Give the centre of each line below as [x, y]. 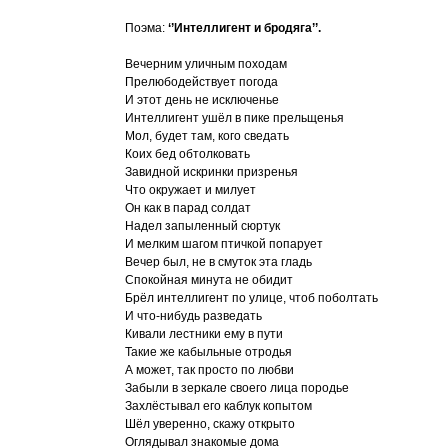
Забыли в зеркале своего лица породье [237, 388]
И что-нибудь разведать [193, 316]
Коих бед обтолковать [187, 154]
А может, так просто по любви [209, 370]
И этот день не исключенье [202, 100]
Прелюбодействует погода [201, 82]
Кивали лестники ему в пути [204, 334]
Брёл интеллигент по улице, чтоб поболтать [251, 298]
